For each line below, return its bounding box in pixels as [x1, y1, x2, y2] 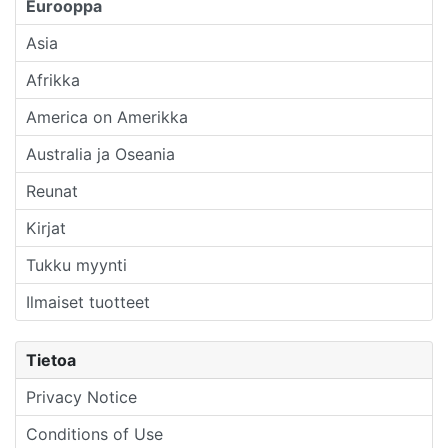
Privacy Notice [26, 386, 137, 407]
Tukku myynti [26, 254, 127, 275]
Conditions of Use [26, 423, 163, 444]
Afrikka [26, 69, 80, 90]
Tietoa [26, 349, 76, 370]
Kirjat [26, 217, 66, 238]
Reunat [26, 180, 78, 201]
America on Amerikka [26, 106, 188, 127]
